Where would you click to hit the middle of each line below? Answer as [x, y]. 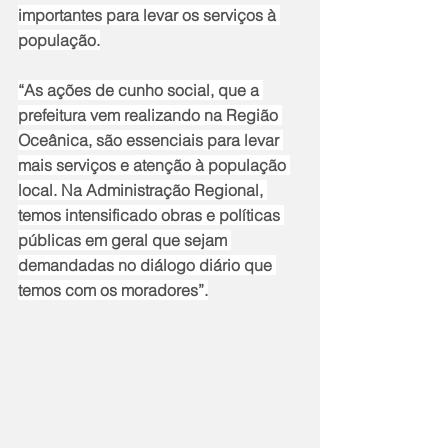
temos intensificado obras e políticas [151, 215]
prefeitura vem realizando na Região [150, 115]
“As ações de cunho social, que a [140, 90]
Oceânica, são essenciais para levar [150, 140]
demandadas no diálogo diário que [147, 265]
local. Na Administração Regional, [142, 190]
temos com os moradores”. [113, 290]
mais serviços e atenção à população [154, 165]
